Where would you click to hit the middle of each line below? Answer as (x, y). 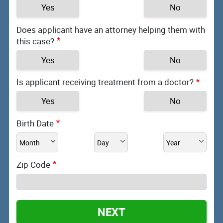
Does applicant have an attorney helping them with (111, 29)
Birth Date (35, 123)
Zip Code (33, 164)
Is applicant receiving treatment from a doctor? (105, 82)
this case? (35, 41)
